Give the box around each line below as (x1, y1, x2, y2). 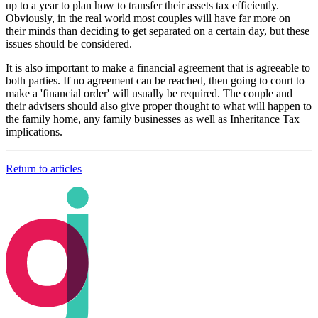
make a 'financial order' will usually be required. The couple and (6, 87, 292, 99)
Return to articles (6, 162, 82, 175)
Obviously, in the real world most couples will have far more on (6, 11, 290, 24)
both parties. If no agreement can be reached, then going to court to (6, 74, 305, 87)
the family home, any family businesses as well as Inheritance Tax (6, 112, 300, 125)
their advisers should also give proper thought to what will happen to (6, 99, 312, 112)
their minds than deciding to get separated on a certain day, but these (6, 24, 309, 37)
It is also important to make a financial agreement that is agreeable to (6, 61, 310, 74)
